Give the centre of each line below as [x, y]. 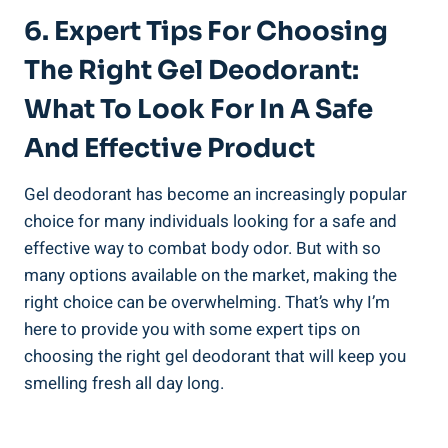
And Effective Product [169, 148]
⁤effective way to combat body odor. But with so [202, 248]
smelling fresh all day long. [124, 383]
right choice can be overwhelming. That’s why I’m [207, 302]
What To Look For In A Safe [198, 109]
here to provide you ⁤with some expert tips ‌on [192, 329]
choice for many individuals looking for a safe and [210, 221]
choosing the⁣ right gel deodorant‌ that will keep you [215, 356]
